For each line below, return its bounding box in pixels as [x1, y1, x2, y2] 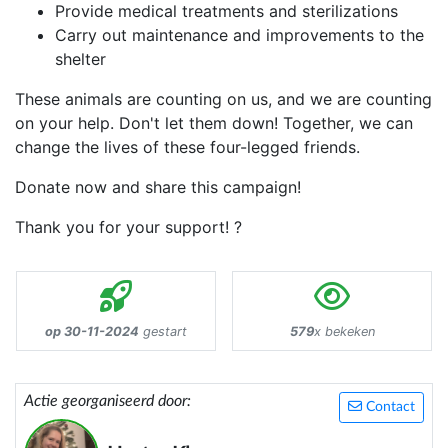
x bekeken [313, 324, 375, 340]
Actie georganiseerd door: [24, 393, 191, 410]
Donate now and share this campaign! [15, 177, 301, 198]
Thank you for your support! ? [15, 217, 242, 238]
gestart [139, 324, 187, 340]
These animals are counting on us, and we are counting [15, 89, 432, 110]
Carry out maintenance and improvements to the [55, 25, 424, 46]
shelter [55, 49, 106, 70]
